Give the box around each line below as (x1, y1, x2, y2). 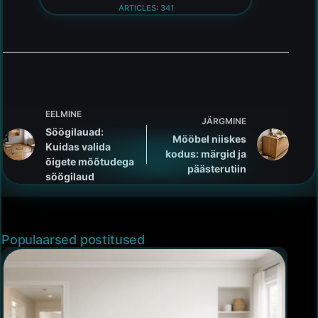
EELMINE (45, 108, 82, 119)
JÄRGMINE (202, 116, 247, 127)
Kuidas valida (45, 140, 111, 153)
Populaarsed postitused (1, 231, 146, 247)
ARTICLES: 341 (118, 2, 174, 13)
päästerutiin (187, 163, 247, 175)
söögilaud (45, 170, 94, 182)
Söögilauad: (45, 125, 104, 138)
